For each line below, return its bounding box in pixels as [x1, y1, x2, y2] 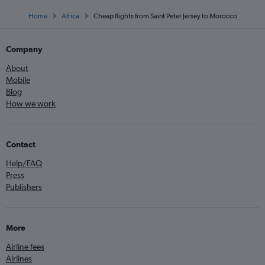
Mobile [6, 75, 30, 85]
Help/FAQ [6, 159, 42, 168]
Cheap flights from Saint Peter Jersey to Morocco [93, 12, 237, 20]
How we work [6, 99, 56, 108]
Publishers [6, 182, 42, 192]
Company [6, 44, 43, 54]
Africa [61, 12, 79, 20]
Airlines [6, 254, 32, 263]
